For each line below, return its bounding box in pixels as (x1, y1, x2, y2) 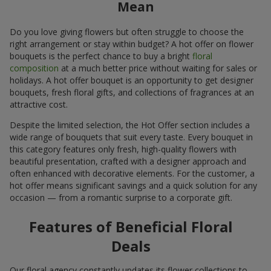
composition (10, 62, 59, 74)
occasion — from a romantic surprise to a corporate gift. (10, 191, 232, 203)
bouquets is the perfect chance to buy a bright (10, 50, 192, 62)
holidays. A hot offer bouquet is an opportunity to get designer (10, 74, 253, 86)
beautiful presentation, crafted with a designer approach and (10, 155, 246, 167)
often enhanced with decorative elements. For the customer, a (10, 167, 255, 179)
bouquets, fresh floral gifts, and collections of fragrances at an (10, 86, 254, 98)
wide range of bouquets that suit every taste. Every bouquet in (10, 131, 253, 143)
